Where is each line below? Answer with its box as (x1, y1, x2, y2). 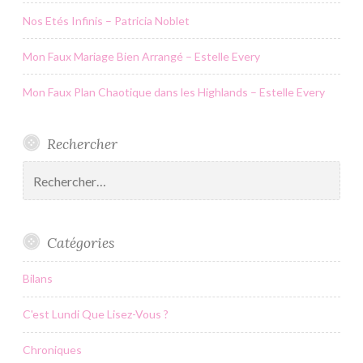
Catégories (46, 233, 114, 253)
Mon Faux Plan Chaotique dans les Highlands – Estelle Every (23, 84, 325, 99)
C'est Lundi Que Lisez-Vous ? (23, 307, 169, 322)
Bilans (23, 271, 53, 286)
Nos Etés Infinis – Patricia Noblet (23, 13, 190, 28)
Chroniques (23, 343, 82, 357)
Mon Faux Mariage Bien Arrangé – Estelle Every (23, 49, 260, 63)
